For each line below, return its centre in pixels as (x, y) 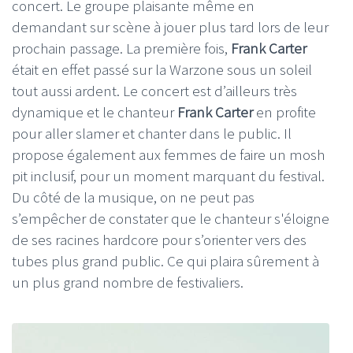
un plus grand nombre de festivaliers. (128, 282)
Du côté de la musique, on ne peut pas (133, 197)
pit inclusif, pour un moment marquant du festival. (168, 176)
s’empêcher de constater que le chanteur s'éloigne (171, 219)
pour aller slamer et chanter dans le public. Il (152, 134)
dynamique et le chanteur (95, 112)
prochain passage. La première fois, (121, 48)
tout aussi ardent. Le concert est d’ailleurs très (154, 91)
